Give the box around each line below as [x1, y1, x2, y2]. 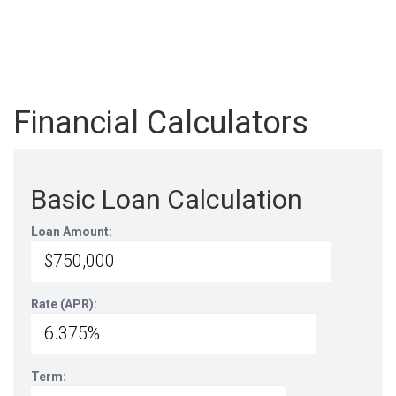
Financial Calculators [13, 104, 308, 141]
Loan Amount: [31, 225, 112, 239]
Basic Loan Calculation [31, 184, 302, 215]
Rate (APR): [31, 297, 97, 311]
